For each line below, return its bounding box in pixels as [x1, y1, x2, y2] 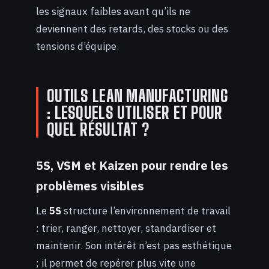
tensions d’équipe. [36, 40, 119, 53]
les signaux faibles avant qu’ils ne [36, 5, 190, 19]
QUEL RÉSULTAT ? [47, 119, 150, 140]
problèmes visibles [36, 178, 144, 194]
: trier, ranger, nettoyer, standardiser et [36, 222, 216, 235]
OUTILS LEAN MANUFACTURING [47, 85, 228, 106]
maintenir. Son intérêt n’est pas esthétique [36, 239, 232, 253]
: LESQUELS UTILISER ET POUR [47, 102, 223, 123]
